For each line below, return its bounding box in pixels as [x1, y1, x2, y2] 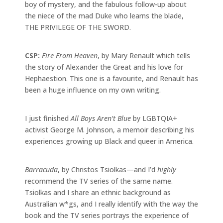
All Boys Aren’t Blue [71, 113, 133, 123]
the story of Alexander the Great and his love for [25, 62, 183, 72]
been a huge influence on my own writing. [25, 85, 161, 95]
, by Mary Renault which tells [98, 50, 190, 60]
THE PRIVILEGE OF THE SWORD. [25, 22, 133, 32]
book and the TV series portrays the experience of [25, 210, 189, 220]
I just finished [25, 113, 71, 123]
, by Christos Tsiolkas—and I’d [58, 164, 157, 174]
